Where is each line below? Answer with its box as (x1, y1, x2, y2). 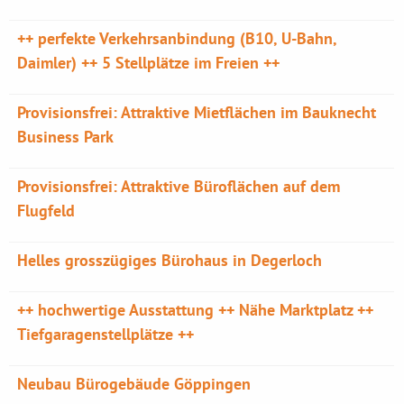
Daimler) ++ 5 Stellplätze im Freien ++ (17, 52, 280, 73)
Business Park (17, 126, 115, 147)
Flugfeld (17, 200, 76, 221)
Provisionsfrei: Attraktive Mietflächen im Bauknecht (17, 102, 377, 123)
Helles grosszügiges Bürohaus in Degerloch (17, 250, 323, 271)
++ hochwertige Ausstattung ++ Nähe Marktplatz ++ (17, 299, 374, 320)
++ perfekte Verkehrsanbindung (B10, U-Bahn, (17, 28, 337, 49)
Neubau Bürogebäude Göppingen (17, 373, 252, 394)
